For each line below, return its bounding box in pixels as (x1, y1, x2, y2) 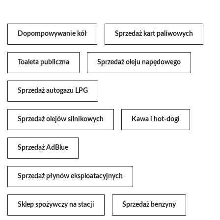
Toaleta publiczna (18, 59, 69, 66)
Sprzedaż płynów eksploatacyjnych (18, 173, 123, 180)
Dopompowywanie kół (18, 30, 87, 38)
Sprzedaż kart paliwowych (115, 30, 193, 38)
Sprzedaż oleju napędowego (97, 59, 181, 66)
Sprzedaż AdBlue (18, 144, 68, 152)
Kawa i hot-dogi (132, 116, 180, 123)
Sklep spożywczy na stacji (18, 201, 94, 209)
